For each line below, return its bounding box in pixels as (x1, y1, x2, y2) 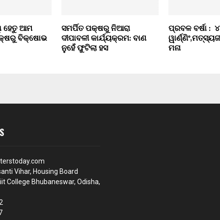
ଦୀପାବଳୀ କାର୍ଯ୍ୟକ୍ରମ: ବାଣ (61, 32, 146, 46)
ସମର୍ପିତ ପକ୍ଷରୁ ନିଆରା (61, 22, 130, 36)
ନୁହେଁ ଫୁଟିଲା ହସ (61, 42, 108, 55)
